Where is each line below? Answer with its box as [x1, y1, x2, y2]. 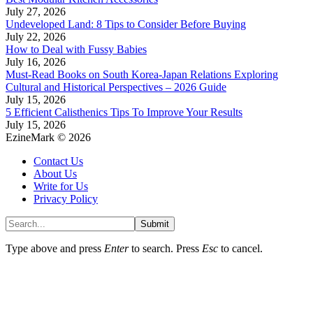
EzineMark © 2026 [6, 131, 91, 144]
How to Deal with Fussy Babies [6, 43, 147, 56]
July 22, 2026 [6, 31, 66, 43]
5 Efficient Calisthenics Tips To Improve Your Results [6, 106, 242, 119]
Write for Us [34, 180, 88, 193]
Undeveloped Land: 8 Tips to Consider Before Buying [6, 18, 246, 31]
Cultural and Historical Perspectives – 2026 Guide [6, 81, 226, 94]
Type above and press [6, 242, 104, 255]
